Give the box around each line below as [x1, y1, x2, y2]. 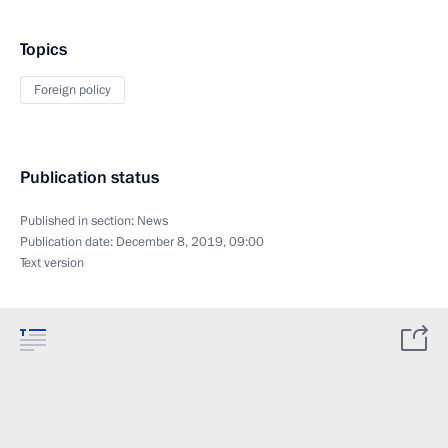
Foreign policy [34, 80, 111, 99]
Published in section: [20, 211, 137, 230]
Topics [20, 37, 67, 61]
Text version [20, 253, 84, 272]
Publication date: [20, 232, 116, 251]
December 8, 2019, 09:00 [116, 232, 264, 251]
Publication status [20, 165, 159, 189]
